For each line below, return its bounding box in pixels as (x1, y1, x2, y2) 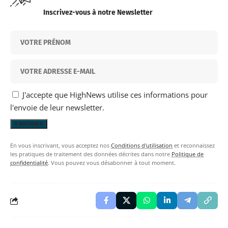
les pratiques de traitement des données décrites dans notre (10, 151, 172, 158)
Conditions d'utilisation (111, 142, 173, 150)
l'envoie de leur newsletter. (10, 102, 104, 113)
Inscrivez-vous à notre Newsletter (43, 8, 153, 17)
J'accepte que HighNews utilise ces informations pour (20, 90, 208, 100)
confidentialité (10, 159, 48, 167)
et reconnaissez (173, 142, 215, 150)
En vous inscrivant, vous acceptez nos (10, 142, 111, 150)
